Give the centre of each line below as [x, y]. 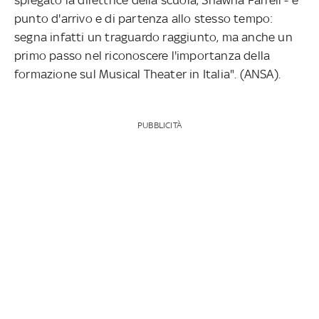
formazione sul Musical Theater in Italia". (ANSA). [148, 74]
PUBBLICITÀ [159, 125]
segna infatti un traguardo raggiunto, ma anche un [153, 37]
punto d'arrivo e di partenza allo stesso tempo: [144, 18]
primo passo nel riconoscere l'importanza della [142, 55]
